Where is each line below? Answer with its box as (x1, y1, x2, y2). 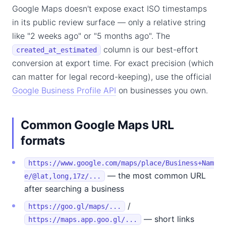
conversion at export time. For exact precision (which (12, 58, 213, 68)
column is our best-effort (101, 44, 198, 54)
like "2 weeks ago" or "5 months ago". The (12, 31, 170, 41)
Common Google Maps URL (21, 118, 174, 132)
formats (21, 134, 65, 148)
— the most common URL (105, 171, 206, 181)
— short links (141, 214, 194, 224)
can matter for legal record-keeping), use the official (12, 72, 211, 82)
